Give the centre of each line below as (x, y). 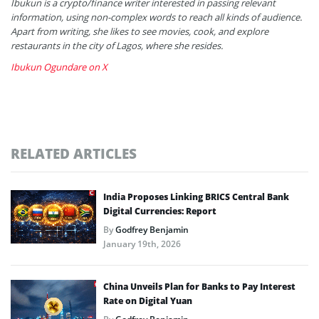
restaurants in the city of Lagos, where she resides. (117, 45)
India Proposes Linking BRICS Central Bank (196, 197)
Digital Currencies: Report (160, 211)
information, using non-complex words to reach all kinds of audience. (156, 17)
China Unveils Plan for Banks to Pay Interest (199, 286)
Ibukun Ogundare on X (59, 67)
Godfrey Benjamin (152, 229)
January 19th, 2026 (142, 244)
